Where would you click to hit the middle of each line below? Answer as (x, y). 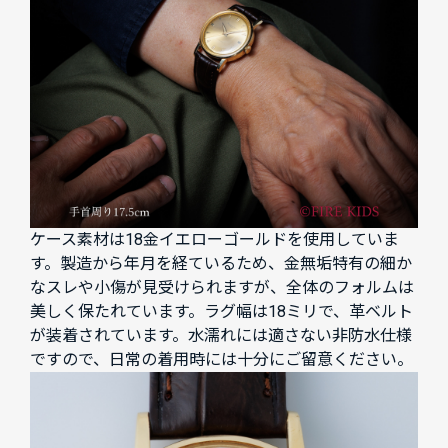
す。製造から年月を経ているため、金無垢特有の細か (221, 264)
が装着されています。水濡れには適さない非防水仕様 (221, 336)
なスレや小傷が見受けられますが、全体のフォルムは (222, 288)
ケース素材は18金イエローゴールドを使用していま (214, 240)
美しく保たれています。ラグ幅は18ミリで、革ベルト (221, 312)
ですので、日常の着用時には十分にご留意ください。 (221, 360)
